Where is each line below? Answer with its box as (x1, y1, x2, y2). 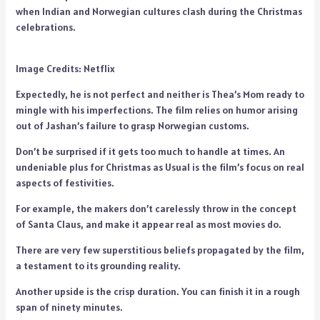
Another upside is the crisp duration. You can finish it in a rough (15, 285, 300, 298)
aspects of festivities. (15, 176, 116, 189)
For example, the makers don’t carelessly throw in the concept (15, 202, 296, 215)
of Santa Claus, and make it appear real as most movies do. (15, 218, 281, 231)
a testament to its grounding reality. (15, 259, 183, 272)
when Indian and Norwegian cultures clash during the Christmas (15, 5, 302, 18)
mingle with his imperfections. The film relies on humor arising (15, 104, 298, 116)
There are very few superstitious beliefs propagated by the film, (15, 244, 304, 256)
